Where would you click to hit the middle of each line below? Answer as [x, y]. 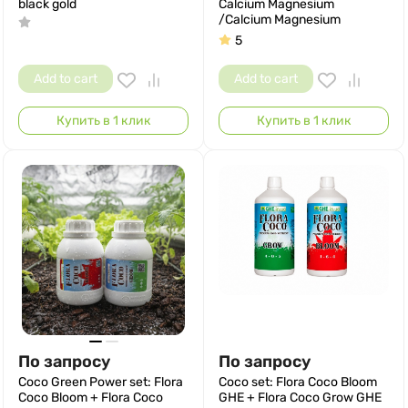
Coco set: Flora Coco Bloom [298, 382]
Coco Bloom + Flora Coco [91, 398]
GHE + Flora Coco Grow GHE [300, 398]
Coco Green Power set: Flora [101, 382]
